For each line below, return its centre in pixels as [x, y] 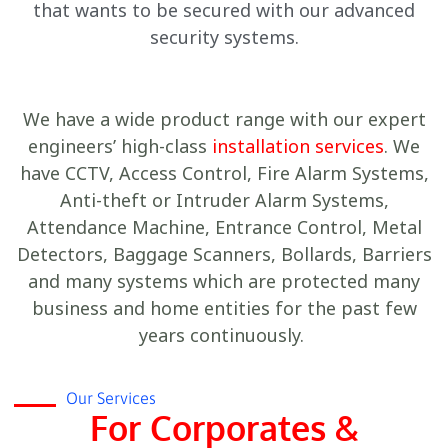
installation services [298, 146]
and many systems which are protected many [224, 281]
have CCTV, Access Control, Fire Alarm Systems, [224, 173]
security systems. [224, 36]
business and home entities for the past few [224, 308]
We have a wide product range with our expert [224, 119]
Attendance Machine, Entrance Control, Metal [224, 227]
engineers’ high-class [120, 146]
